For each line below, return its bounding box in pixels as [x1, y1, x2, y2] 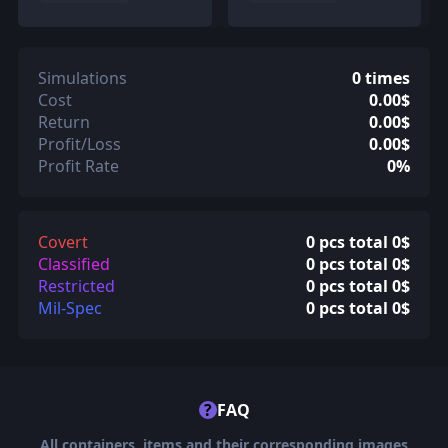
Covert [37, 231, 88, 254]
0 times [352, 67, 411, 90]
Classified [37, 253, 110, 276]
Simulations [37, 67, 127, 90]
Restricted [37, 275, 115, 298]
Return [37, 111, 90, 134]
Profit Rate [37, 155, 119, 178]
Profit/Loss [37, 133, 121, 156]
